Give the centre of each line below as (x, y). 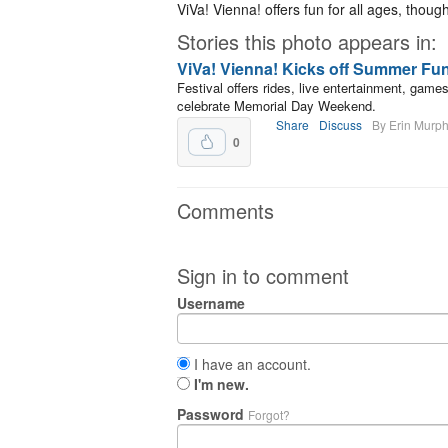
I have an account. (250, 364)
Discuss (340, 124)
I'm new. (221, 384)
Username (211, 303)
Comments (225, 210)
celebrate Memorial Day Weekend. (276, 105)
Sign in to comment (263, 275)
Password (212, 414)
